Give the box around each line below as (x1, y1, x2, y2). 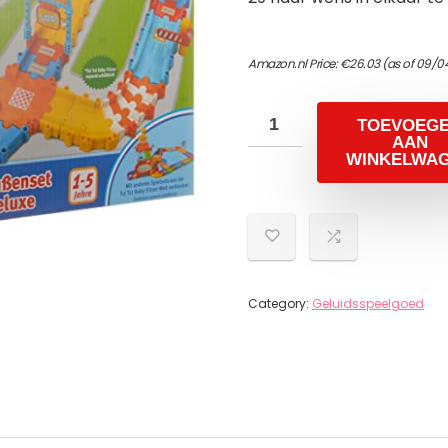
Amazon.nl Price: (248, 55, 340, 72)
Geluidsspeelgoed (312, 295, 424, 312)
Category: (248, 295, 312, 312)
